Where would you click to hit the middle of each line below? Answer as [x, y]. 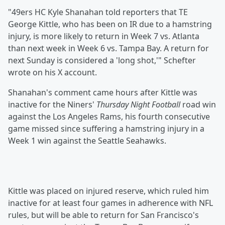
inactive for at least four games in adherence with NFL [110, 203]
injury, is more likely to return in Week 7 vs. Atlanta [104, 36]
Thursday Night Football [138, 105]
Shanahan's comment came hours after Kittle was [103, 93]
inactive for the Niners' [52, 105]
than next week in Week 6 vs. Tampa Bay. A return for [108, 48]
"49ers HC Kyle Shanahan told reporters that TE [98, 12]
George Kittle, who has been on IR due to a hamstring [110, 24]
